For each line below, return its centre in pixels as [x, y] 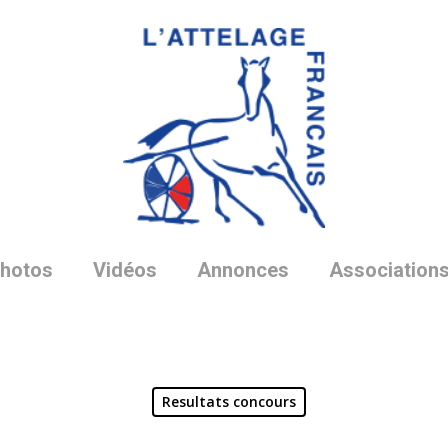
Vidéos [124, 270]
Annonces [242, 270]
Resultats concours [228, 401]
